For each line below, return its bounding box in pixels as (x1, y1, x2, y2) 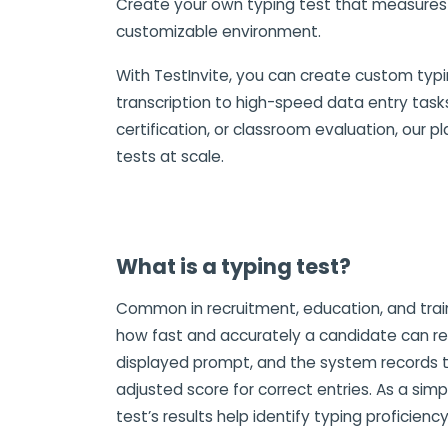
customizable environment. (116, 21, 321, 42)
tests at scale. (116, 146, 224, 168)
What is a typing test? (116, 252, 351, 282)
